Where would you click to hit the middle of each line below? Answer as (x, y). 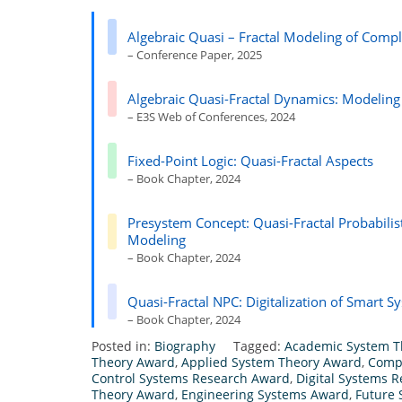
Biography (185, 345)
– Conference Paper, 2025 (195, 54)
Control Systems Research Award (191, 378)
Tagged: (259, 345)
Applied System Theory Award (271, 362)
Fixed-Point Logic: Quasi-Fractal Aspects (250, 160)
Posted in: (123, 345)
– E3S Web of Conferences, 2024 (211, 116)
